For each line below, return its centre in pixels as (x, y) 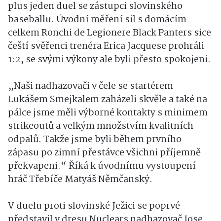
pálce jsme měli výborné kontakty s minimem (108, 113)
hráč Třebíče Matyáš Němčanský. (80, 179)
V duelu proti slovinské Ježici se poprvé (94, 206)
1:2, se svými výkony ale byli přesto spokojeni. (109, 59)
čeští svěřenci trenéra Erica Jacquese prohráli (106, 46)
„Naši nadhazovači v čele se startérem (91, 86)
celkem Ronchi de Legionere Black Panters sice (110, 33)
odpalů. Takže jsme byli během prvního (95, 139)
